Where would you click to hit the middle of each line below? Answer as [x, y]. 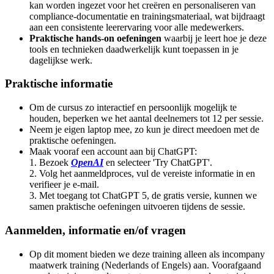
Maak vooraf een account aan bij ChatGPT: [113, 152]
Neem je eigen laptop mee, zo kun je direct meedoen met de [144, 130]
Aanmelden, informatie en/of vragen [95, 230]
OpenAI [87, 163]
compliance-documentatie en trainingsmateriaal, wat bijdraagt [147, 16]
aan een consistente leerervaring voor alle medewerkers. [137, 27]
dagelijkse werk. [61, 60]
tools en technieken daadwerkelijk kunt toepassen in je [134, 49]
